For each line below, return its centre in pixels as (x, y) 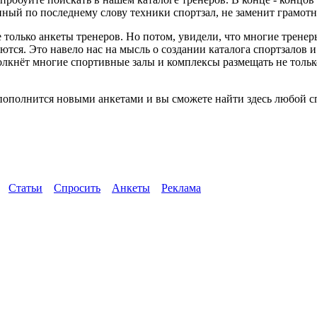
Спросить (77, 188)
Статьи (25, 188)
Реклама (181, 188)
